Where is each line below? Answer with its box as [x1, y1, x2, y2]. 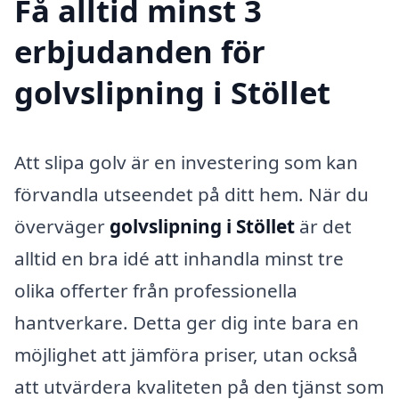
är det [295, 213, 352, 239]
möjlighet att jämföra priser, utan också [14, 341, 358, 367]
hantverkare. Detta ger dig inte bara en [14, 309, 359, 335]
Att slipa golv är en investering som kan [14, 149, 358, 175]
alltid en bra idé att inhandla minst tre [14, 245, 344, 271]
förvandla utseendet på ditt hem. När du [14, 181, 369, 207]
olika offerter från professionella [14, 277, 297, 303]
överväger [14, 213, 110, 239]
